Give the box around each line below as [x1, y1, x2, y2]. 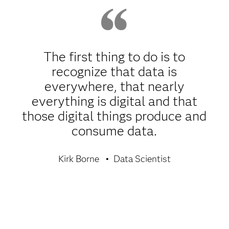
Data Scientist [113, 153, 171, 165]
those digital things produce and [22, 107, 207, 124]
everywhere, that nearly [44, 78, 185, 95]
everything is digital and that [31, 93, 197, 109]
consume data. [72, 122, 157, 139]
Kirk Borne [58, 153, 99, 165]
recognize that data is [52, 63, 177, 80]
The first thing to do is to [43, 48, 186, 65]
